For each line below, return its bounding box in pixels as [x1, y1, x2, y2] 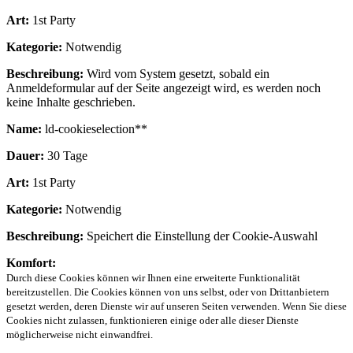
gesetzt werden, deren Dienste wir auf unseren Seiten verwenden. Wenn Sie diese [6, 300, 347, 313]
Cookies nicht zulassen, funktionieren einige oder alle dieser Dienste [6, 314, 299, 327]
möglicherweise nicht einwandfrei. [6, 329, 153, 341]
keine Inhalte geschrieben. [6, 95, 136, 110]
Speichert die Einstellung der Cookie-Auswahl [84, 229, 318, 243]
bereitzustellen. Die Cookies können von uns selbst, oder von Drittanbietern [6, 286, 329, 299]
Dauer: [6, 149, 44, 163]
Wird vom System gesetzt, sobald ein [84, 67, 269, 81]
